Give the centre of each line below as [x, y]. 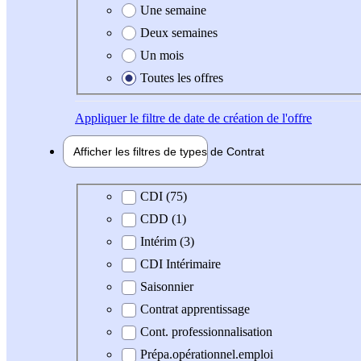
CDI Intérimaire [180, 264]
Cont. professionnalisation [206, 332]
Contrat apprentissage [195, 309]
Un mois [162, 55]
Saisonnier [167, 287]
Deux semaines [179, 32]
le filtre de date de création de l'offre [219, 118]
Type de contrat [127, 196]
